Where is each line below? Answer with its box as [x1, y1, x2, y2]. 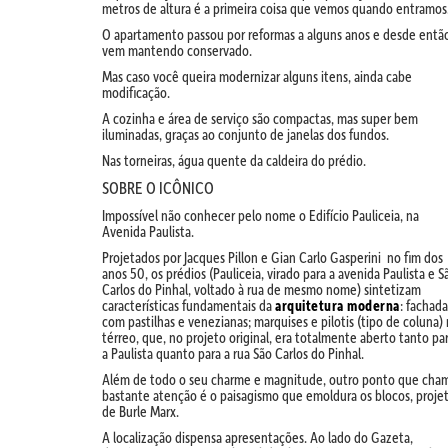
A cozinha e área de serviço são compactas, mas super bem [102, 108, 418, 129]
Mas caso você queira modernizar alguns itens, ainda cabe [102, 66, 412, 87]
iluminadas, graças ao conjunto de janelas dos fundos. [102, 124, 389, 145]
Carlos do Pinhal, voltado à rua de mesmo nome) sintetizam [102, 279, 421, 300]
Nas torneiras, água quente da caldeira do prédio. [102, 150, 366, 171]
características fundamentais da [102, 295, 275, 316]
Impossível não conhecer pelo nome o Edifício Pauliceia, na [102, 205, 419, 226]
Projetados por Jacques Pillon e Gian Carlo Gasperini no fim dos [102, 247, 443, 268]
